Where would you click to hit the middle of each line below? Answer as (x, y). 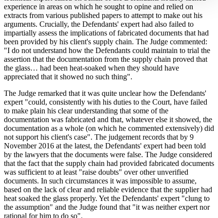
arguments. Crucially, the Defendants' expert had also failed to (99, 24)
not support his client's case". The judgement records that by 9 (99, 137)
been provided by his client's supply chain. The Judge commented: (106, 41)
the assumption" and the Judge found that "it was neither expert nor (107, 207)
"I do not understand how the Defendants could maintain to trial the (107, 50)
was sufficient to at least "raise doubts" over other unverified (96, 172)
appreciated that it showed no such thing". (68, 76)
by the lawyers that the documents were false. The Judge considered (108, 154)
